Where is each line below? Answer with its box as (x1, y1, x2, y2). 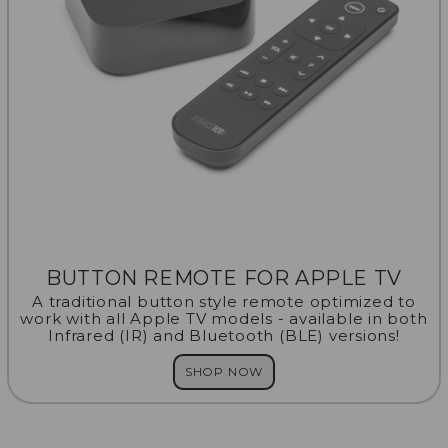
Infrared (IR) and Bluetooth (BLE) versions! (48, 325, 400, 345)
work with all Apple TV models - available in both (20, 308, 428, 328)
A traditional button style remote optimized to (32, 291, 416, 311)
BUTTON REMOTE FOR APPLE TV (46, 265, 402, 290)
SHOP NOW (184, 363, 264, 379)
